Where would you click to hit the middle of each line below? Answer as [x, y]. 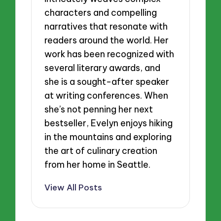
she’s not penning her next [99, 109]
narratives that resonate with [106, 26]
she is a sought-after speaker [107, 81]
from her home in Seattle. [98, 164]
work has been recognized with [110, 54]
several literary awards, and [103, 68]
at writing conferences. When [107, 95]
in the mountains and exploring [108, 137]
